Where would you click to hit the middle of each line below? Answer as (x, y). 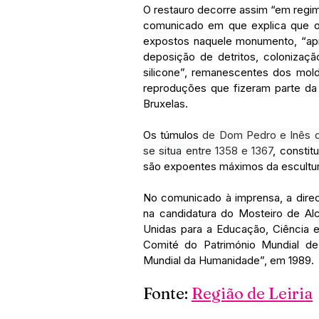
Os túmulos (173, 135)
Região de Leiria (252, 293)
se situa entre (179, 150)
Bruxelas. (166, 103)
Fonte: (167, 293)
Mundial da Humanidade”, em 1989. (229, 260)
